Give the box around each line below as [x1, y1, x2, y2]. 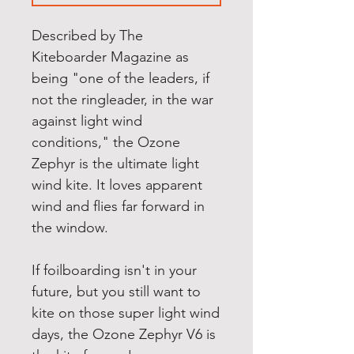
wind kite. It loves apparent [32, 176, 202, 194]
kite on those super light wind [32, 304, 220, 322]
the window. [32, 219, 108, 237]
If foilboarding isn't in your [32, 262, 197, 280]
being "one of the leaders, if [32, 70, 209, 88]
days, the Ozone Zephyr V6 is [32, 326, 216, 344]
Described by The [32, 27, 143, 45]
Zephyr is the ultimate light [32, 155, 199, 173]
